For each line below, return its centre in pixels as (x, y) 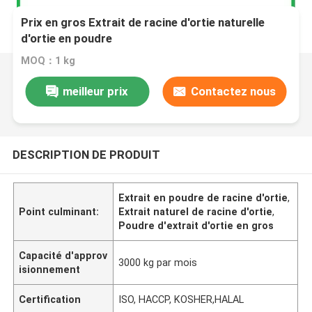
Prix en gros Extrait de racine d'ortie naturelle (143, 23)
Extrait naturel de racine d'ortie (196, 211)
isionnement (50, 269)
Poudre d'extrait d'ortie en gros (196, 225)
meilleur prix (96, 91)
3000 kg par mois (158, 262)
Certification (50, 299)
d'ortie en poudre (67, 39)
